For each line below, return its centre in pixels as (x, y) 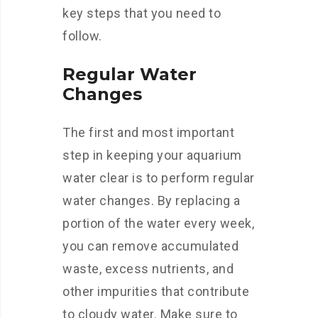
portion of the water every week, (158, 223)
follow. (82, 36)
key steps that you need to (142, 13)
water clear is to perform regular (159, 178)
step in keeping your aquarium (152, 155)
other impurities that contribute (156, 291)
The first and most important (148, 132)
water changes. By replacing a (152, 201)
